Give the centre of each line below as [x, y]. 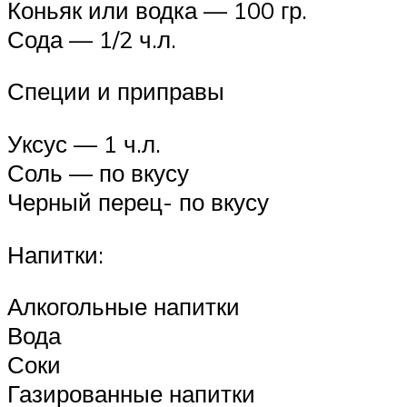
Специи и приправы [116, 91]
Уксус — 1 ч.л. [84, 143]
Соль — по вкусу [98, 172]
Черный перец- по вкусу [138, 201]
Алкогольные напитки [124, 307]
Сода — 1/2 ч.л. [92, 39]
